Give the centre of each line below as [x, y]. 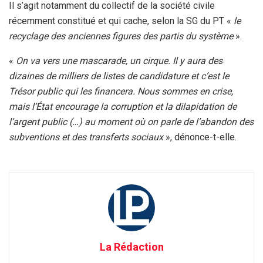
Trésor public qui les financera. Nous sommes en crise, [121, 91]
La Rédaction [131, 247]
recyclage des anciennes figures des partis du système [121, 36]
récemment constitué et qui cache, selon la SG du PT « [120, 21]
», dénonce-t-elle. [200, 137]
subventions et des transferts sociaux [86, 137]
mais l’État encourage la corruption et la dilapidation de [123, 106]
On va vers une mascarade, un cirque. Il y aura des [119, 60]
